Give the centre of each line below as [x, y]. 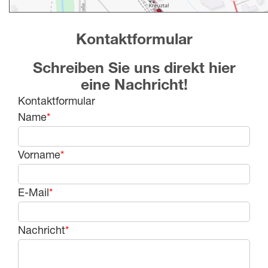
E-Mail [33, 192]
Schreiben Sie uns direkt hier [134, 67]
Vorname [39, 154]
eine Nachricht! [134, 84]
